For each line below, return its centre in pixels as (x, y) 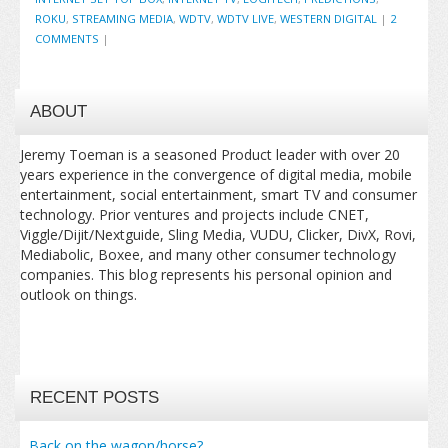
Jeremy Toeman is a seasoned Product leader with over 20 (210, 154)
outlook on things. (78, 294)
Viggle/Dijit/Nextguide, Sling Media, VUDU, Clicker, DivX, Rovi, (218, 234)
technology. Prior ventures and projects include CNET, (194, 214)
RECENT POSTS (94, 397)
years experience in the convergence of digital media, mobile (216, 174)
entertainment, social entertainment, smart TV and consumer (218, 194)
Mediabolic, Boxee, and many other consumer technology (208, 254)
